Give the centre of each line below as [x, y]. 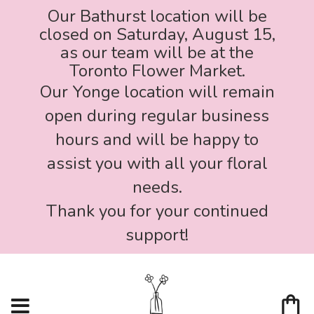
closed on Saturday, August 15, [157, 34]
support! [157, 235]
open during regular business [157, 116]
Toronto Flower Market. [157, 71]
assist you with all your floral [157, 163]
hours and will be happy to [157, 139]
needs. [157, 187]
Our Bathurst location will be [157, 16]
